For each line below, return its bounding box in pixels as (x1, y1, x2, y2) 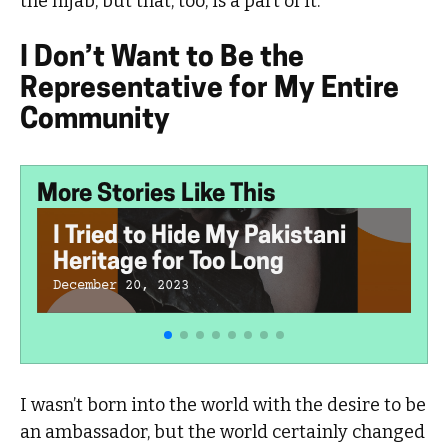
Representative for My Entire (20, 75, 400, 104)
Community (20, 106, 171, 135)
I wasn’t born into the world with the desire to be (20, 394, 427, 417)
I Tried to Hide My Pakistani (53, 224, 347, 249)
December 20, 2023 (53, 277, 190, 294)
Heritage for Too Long (53, 250, 285, 275)
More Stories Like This (37, 182, 277, 207)
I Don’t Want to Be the (20, 44, 305, 73)
